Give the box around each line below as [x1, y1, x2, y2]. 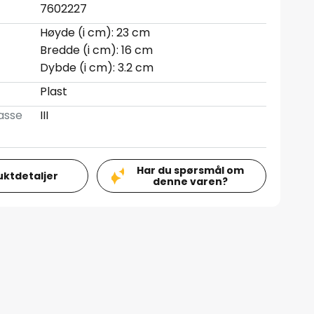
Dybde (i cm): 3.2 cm [40, 60, 154, 76]
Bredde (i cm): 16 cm [40, 42, 153, 58]
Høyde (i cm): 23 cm [40, 25, 151, 41]
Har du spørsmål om [137, 163, 245, 177]
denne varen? [153, 175, 228, 189]
